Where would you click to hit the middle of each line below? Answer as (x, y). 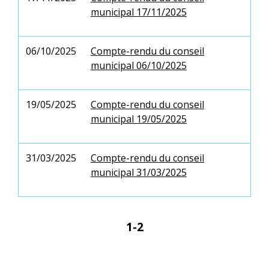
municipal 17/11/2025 (139, 12)
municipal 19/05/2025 (139, 119)
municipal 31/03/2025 (139, 172)
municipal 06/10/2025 (139, 65)
